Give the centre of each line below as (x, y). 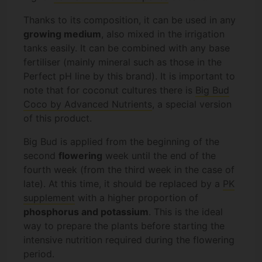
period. (39, 254)
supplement (49, 198)
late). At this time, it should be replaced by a (123, 184)
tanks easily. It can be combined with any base (127, 48)
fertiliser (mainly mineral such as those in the (123, 62)
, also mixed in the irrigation (163, 34)
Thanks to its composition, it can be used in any (130, 20)
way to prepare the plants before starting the (124, 226)
